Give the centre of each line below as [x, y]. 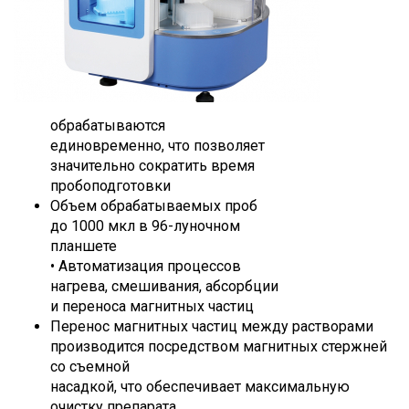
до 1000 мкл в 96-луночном [145, 226]
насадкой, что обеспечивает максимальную [200, 387]
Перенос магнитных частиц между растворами [212, 326]
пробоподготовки [110, 186]
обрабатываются [108, 126]
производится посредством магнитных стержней [219, 346]
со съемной [90, 367]
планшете [84, 246]
